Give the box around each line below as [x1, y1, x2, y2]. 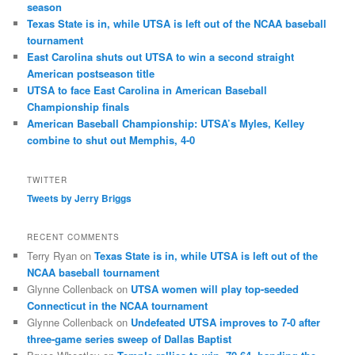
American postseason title [27, 66, 155, 82]
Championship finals [27, 99, 130, 115]
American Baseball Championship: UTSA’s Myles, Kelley [27, 116, 305, 132]
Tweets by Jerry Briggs [27, 190, 132, 205]
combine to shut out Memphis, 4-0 [27, 132, 196, 148]
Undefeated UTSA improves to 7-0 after [131, 315, 321, 330]
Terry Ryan [27, 248, 78, 264]
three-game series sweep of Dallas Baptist [27, 331, 232, 347]
